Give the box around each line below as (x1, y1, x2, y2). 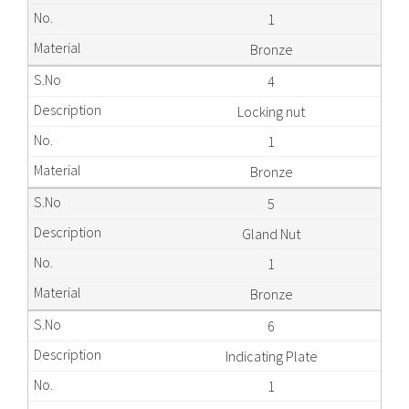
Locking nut (237, 102, 306, 121)
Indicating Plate (225, 347, 318, 365)
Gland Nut (242, 225, 301, 243)
